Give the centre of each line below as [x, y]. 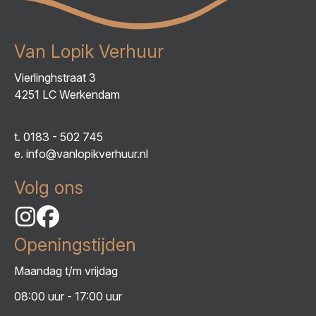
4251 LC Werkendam [67, 94]
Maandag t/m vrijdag [66, 271]
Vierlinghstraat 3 [55, 77]
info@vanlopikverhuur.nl [87, 153]
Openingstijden [75, 244]
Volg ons [49, 187]
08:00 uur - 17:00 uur [68, 296]
